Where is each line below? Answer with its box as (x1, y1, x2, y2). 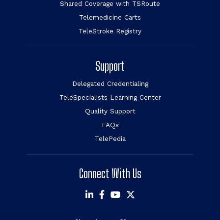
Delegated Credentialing (72, 80, 148, 88)
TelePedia (94, 135, 126, 143)
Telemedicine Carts (79, 13, 141, 22)
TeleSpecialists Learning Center (59, 93, 161, 102)
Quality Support (84, 107, 136, 115)
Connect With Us (79, 166, 141, 181)
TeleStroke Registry (79, 27, 141, 35)
